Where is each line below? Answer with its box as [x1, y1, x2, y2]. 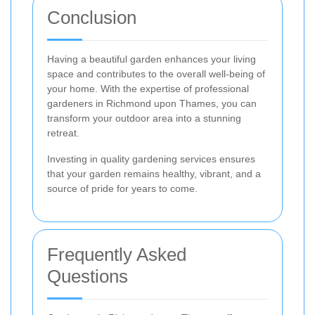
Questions [47, 265, 128, 287]
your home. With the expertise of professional [47, 82, 249, 94]
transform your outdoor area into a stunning [47, 112, 241, 124]
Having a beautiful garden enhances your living [47, 53, 256, 65]
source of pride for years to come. [47, 182, 198, 194]
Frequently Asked [47, 243, 186, 265]
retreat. [47, 127, 79, 139]
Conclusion [47, 6, 136, 28]
